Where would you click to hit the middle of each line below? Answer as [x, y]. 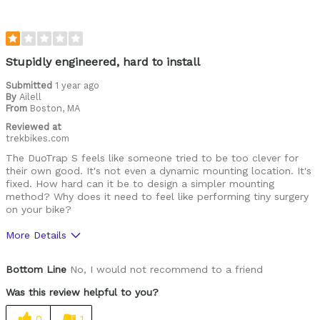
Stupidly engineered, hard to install [103, 62]
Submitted [30, 86]
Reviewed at [34, 127]
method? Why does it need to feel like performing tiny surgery [157, 197]
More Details [36, 235]
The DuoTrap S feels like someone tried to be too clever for [152, 158]
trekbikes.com [37, 139]
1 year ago [77, 86]
